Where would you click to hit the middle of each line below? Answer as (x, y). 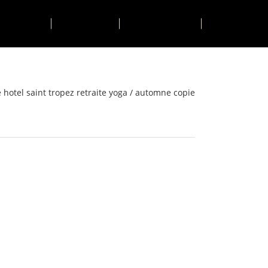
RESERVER (166, 23)
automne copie (165, 93)
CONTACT (85, 23)
